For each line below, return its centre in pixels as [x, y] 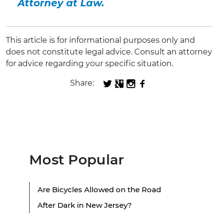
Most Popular [77, 159]
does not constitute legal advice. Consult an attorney [109, 52]
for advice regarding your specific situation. [90, 64]
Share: [82, 83]
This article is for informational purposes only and [100, 40]
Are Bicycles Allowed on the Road [99, 189]
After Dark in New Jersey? [85, 205]
